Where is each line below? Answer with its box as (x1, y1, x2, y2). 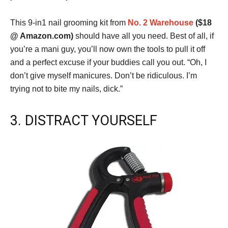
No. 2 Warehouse (128, 18, 193, 27)
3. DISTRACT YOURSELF (10, 112, 157, 129)
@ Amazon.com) (10, 32, 73, 41)
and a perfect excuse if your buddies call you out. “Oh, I (10, 58, 207, 67)
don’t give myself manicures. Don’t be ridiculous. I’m (10, 71, 197, 80)
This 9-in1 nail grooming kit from (10, 18, 128, 27)
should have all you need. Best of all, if (73, 32, 214, 41)
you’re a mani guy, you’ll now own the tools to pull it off (10, 45, 205, 54)
